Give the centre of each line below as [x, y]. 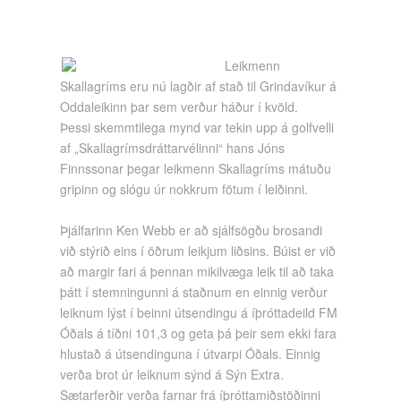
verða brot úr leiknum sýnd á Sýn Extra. [172, 375]
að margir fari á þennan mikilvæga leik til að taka [197, 272]
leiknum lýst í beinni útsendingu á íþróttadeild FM [199, 313]
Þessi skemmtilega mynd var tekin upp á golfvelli [197, 128]
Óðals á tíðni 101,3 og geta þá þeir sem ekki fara [199, 333]
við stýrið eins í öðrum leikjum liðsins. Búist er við [198, 251]
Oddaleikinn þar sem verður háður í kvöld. [179, 107]
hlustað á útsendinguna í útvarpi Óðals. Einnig [191, 354]
